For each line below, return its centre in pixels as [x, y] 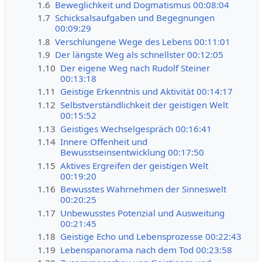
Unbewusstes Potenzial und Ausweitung [143, 213]
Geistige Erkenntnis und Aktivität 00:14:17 [147, 92]
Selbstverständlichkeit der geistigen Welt [144, 104]
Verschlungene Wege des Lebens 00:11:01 [143, 41]
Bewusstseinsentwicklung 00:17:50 [132, 152]
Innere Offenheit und [104, 142]
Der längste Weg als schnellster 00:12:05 [139, 55]
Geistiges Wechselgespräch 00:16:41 [136, 128]
